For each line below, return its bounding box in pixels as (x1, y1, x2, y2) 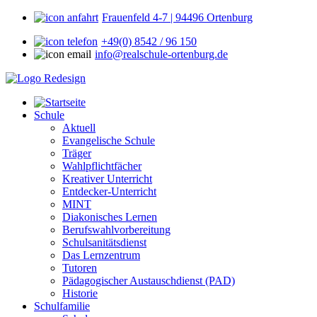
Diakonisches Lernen (62, 211, 157, 223)
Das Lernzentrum (62, 249, 140, 261)
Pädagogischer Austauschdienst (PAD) (62, 275, 235, 287)
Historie (62, 287, 98, 299)
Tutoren (62, 262, 97, 274)
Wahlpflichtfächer (62, 160, 142, 172)
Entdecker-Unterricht (62, 185, 156, 197)
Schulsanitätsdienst (62, 236, 146, 248)
